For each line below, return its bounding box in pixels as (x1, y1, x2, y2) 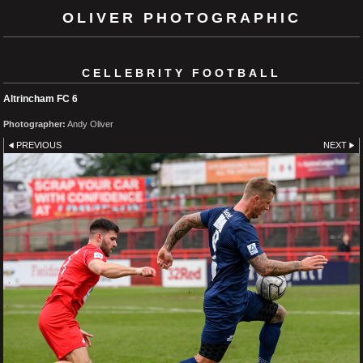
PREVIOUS (16, 139, 62, 150)
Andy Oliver (66, 118, 113, 129)
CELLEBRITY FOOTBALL (82, 66, 281, 79)
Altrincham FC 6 (3, 92, 78, 105)
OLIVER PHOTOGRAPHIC (62, 10, 301, 26)
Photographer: (3, 118, 66, 129)
